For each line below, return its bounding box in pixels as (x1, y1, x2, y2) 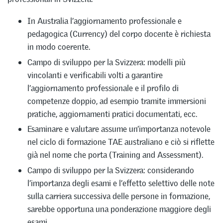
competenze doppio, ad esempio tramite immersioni (27, 95, 206, 107)
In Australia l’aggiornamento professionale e (27, 15, 182, 27)
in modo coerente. (27, 41, 90, 53)
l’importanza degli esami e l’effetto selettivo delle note (27, 177, 215, 189)
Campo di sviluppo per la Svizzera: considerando (27, 164, 194, 176)
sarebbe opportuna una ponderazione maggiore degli (27, 203, 211, 215)
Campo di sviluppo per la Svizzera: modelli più (27, 56, 186, 68)
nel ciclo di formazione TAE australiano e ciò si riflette (27, 136, 215, 148)
